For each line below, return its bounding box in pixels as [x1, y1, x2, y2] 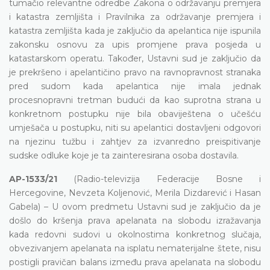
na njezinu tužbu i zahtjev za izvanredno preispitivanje [9, 136, 261, 147]
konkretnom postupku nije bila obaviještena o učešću [9, 108, 261, 119]
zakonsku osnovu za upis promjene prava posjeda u [9, 39, 261, 50]
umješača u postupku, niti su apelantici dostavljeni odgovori [9, 122, 261, 133]
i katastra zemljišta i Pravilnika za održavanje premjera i [9, 11, 261, 22]
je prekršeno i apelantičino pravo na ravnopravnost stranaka [9, 66, 261, 78]
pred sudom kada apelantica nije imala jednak [9, 80, 261, 92]
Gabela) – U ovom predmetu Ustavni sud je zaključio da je [9, 201, 261, 212]
